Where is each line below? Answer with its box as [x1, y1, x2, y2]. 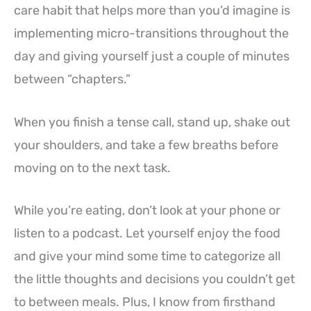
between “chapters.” [14, 71, 131, 87]
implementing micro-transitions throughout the [14, 25, 289, 41]
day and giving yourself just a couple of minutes [14, 48, 289, 64]
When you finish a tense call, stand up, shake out [14, 114, 290, 130]
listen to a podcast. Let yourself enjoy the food [14, 226, 280, 242]
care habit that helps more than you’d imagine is [14, 2, 290, 18]
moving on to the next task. [14, 160, 171, 176]
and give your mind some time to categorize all [14, 249, 280, 264]
